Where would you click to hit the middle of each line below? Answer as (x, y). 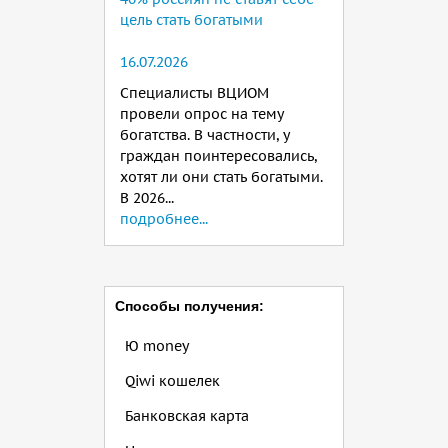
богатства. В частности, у (204, 134)
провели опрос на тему (201, 113)
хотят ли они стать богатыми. (221, 176)
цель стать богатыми (191, 19)
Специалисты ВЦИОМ (194, 92)
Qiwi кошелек (172, 380)
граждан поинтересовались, (218, 155)
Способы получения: (189, 305)
